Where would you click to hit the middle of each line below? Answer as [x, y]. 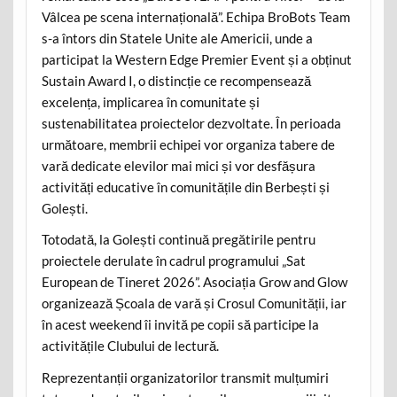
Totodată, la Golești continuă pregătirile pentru [178, 240]
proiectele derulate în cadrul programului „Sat [173, 261]
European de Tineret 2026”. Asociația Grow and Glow [194, 282]
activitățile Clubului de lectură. [130, 346]
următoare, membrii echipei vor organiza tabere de [188, 144]
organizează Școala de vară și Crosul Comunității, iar [194, 304]
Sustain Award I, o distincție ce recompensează [176, 80]
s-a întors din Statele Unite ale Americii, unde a [177, 38]
